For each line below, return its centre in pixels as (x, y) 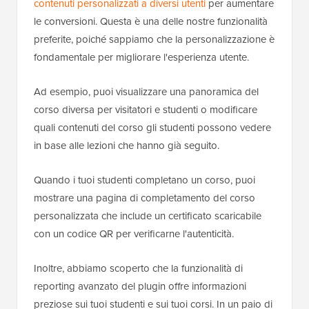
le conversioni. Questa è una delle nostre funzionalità (151, 22)
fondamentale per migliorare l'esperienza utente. (141, 58)
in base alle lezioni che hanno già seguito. (127, 146)
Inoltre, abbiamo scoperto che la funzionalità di (138, 269)
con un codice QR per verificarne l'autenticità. (134, 234)
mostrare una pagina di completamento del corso (144, 198)
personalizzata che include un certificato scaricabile (148, 216)
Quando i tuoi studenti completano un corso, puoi (144, 180)
